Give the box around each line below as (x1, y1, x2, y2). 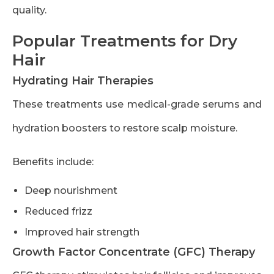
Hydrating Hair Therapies (12, 74, 154, 88)
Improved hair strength (24, 226, 139, 239)
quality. (12, 4, 46, 17)
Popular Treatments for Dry (12, 31, 237, 51)
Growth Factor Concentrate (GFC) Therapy (12, 245, 255, 259)
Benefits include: (12, 156, 94, 168)
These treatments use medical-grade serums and (12, 98, 262, 111)
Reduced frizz (24, 206, 92, 218)
